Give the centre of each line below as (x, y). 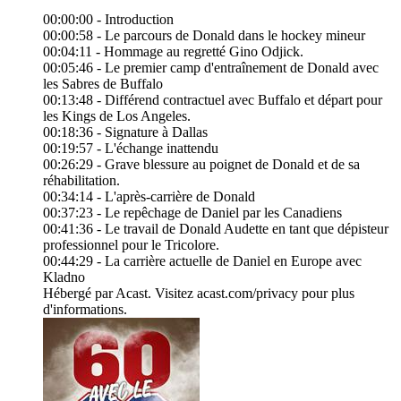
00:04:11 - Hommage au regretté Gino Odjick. (173, 52)
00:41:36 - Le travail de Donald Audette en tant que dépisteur (216, 229)
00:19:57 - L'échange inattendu (131, 149)
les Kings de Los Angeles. (117, 116)
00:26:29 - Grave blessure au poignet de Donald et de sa (201, 165)
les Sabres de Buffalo (103, 84)
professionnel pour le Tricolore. (131, 245)
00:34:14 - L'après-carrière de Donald (149, 197)
